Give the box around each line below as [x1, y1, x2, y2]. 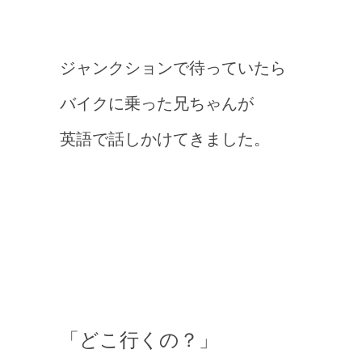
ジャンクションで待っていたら [60, 57, 286, 78]
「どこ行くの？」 [60, 327, 218, 353]
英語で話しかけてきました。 [60, 128, 270, 149]
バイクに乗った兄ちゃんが [60, 93, 254, 114]
